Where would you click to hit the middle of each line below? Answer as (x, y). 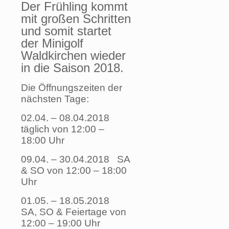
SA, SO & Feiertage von (74, 212)
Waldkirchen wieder (73, 56)
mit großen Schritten (76, 19)
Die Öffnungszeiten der (72, 88)
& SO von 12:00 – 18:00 (74, 171)
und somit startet (66, 31)
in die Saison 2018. (74, 68)
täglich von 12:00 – (63, 129)
